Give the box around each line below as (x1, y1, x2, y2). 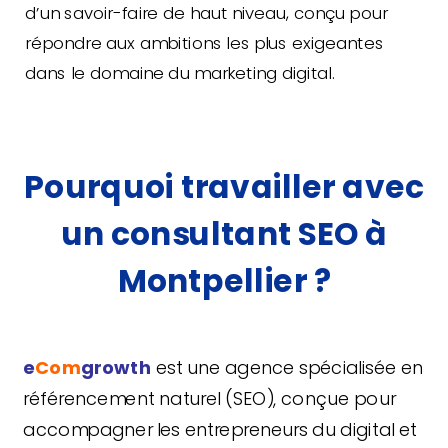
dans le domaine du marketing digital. (25, 60, 335, 85)
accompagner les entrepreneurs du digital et (23, 416, 417, 443)
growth (80, 354, 151, 380)
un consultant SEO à (60, 211, 388, 256)
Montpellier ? (117, 258, 331, 303)
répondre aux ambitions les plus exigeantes (25, 30, 384, 55)
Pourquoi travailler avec (24, 164, 424, 209)
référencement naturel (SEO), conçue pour (23, 385, 396, 412)
